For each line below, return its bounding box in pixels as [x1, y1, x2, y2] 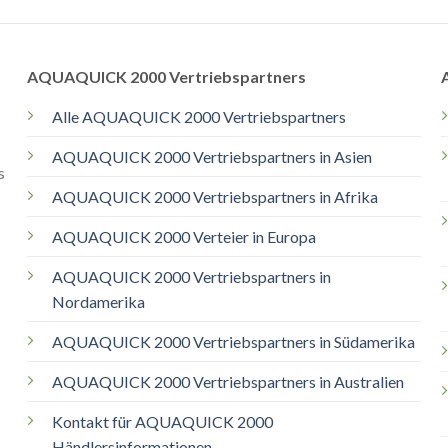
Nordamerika [51, 292, 145, 312]
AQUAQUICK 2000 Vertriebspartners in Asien [51, 147, 372, 167]
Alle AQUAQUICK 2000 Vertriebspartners [51, 107, 346, 127]
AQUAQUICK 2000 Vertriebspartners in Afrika [51, 187, 378, 207]
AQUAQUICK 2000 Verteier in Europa [51, 227, 316, 247]
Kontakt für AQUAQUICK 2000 [51, 412, 273, 432]
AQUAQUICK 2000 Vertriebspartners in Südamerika [51, 332, 415, 352]
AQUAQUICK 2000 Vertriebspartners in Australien [51, 372, 404, 392]
